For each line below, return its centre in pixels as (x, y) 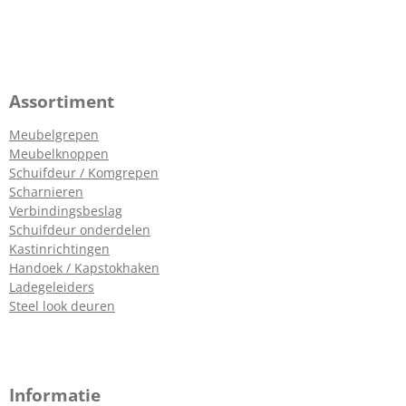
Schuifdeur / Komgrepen (84, 172)
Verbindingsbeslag (66, 210)
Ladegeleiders (52, 286)
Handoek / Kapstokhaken (84, 267)
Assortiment (62, 101)
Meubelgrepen (54, 134)
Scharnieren (46, 191)
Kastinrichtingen (59, 248)
